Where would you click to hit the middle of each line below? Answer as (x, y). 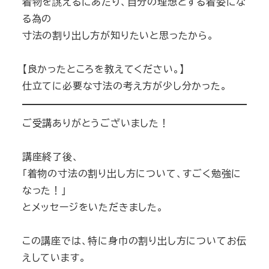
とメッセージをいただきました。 (93, 207)
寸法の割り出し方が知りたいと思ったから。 (118, 35)
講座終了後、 (50, 156)
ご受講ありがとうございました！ (95, 122)
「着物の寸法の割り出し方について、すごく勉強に (132, 173)
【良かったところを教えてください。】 (104, 68)
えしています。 (54, 257)
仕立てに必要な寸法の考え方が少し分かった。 (125, 85)
